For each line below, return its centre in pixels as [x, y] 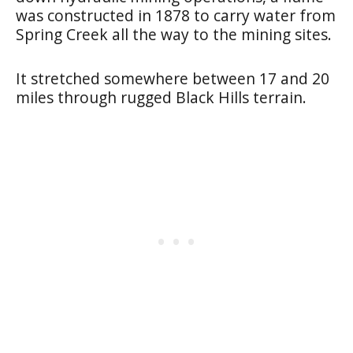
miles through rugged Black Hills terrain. [161, 97]
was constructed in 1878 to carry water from [176, 15]
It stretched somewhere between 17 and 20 [173, 78]
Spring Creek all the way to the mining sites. [174, 34]
